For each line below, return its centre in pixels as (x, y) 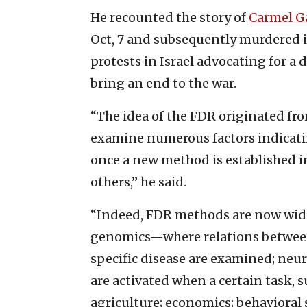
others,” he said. (138, 182)
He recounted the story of (170, 17)
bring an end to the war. (163, 83)
